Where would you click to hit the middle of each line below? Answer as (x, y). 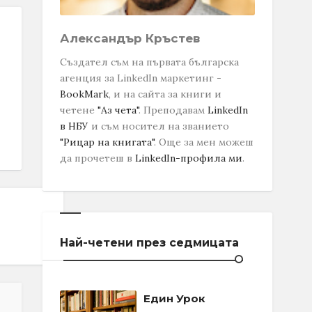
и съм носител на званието (159, 126)
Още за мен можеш (206, 142)
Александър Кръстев (130, 38)
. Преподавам (173, 110)
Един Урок (174, 298)
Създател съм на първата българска (149, 62)
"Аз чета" (118, 110)
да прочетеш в (97, 158)
